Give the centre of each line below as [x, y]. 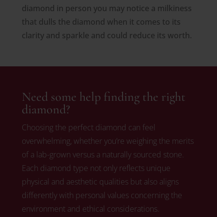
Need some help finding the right [103, 96]
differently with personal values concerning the [102, 195]
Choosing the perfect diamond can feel [88, 127]
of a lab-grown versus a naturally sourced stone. [103, 154]
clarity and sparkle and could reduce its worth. [107, 35]
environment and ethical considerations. [90, 209]
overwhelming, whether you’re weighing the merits [108, 141]
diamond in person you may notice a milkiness [107, 8]
